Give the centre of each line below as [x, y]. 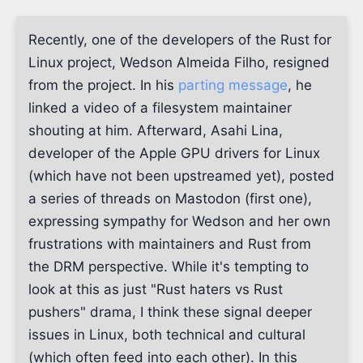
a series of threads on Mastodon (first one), [170, 199]
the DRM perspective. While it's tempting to [169, 267]
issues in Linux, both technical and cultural [167, 335]
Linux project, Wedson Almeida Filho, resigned [179, 62]
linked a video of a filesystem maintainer [160, 108]
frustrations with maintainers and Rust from [170, 244]
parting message [233, 85]
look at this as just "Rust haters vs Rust [156, 289]
